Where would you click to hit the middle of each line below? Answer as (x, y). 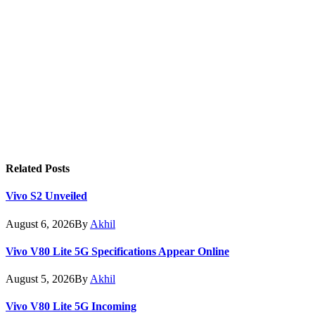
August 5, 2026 (40, 279)
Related (25, 169)
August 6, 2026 (40, 224)
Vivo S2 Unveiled (46, 196)
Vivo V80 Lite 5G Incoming (71, 307)
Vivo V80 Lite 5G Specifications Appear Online (117, 251)
